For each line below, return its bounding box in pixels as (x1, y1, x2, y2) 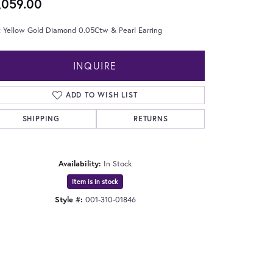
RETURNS (133, 113, 168, 123)
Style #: (54, 194, 83, 205)
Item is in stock (72, 177, 118, 186)
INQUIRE (73, 58, 118, 72)
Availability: (58, 158, 101, 169)
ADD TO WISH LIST (65, 90, 138, 99)
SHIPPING (22, 113, 60, 123)
